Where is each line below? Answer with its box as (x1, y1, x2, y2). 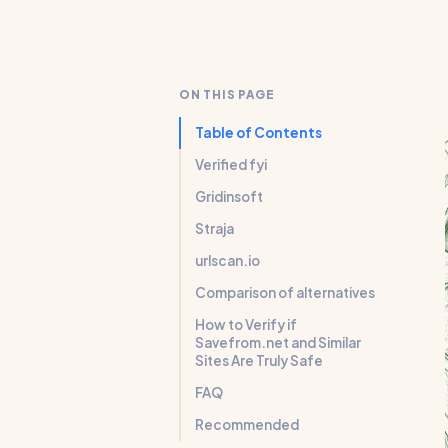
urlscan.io (195, 252, 260, 269)
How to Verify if (195, 316, 297, 333)
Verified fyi (195, 156, 267, 173)
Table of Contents (195, 124, 322, 141)
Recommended (195, 416, 299, 433)
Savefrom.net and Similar (195, 334, 361, 351)
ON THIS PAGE (179, 87, 275, 102)
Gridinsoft (195, 188, 263, 205)
